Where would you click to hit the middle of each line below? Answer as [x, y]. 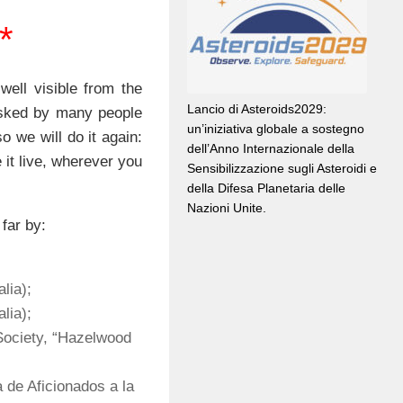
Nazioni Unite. [227, 208]
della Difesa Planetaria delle [266, 188]
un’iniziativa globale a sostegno [276, 129]
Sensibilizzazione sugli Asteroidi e [282, 169]
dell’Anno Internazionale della [271, 149]
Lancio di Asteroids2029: [257, 109]
